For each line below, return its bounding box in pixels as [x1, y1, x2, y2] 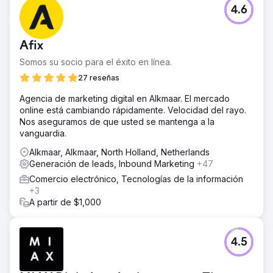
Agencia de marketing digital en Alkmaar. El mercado [19, 93, 230, 104]
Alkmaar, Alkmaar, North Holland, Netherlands [29, 146, 210, 157]
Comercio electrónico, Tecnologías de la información [29, 173, 243, 184]
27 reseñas [78, 73, 119, 82]
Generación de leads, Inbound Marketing [29, 158, 197, 169]
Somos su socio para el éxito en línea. [19, 56, 172, 67]
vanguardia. [19, 127, 66, 138]
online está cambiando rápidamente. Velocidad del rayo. [19, 104, 246, 115]
